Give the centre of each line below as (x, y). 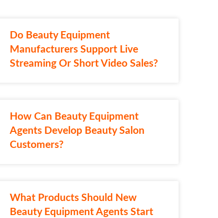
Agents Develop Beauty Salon (77, 130)
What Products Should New (73, 198)
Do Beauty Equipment (60, 35)
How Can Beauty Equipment (74, 116)
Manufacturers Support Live (74, 49)
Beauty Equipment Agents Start (81, 212)
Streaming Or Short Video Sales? (84, 63)
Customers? (36, 145)
